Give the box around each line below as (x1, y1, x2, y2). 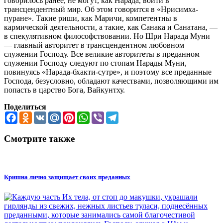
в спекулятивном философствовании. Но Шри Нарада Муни (4, 31, 210, 40)
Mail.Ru (61, 111, 87, 119)
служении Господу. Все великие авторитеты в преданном (4, 49, 200, 58)
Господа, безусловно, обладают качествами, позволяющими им (4, 76, 219, 85)
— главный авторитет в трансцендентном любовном (4, 40, 184, 49)
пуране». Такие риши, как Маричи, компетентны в (4, 13, 177, 22)
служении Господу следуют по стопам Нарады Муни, (4, 58, 187, 67)
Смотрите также (4, 133, 75, 144)
